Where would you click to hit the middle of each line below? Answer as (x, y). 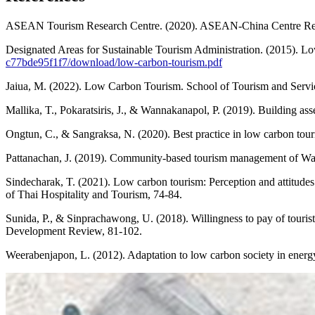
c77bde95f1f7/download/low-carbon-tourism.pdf (114, 63)
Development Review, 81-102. (74, 231)
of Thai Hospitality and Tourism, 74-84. (94, 195)
